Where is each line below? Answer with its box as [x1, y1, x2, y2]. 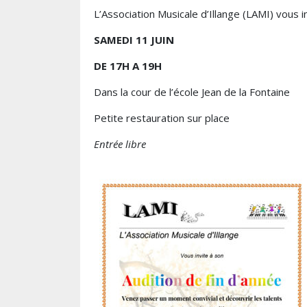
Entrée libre [94, 137, 146, 151]
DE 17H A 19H [94, 59, 162, 73]
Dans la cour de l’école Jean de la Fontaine [94, 85, 290, 99]
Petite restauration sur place [94, 111, 230, 125]
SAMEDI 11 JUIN [94, 33, 174, 47]
